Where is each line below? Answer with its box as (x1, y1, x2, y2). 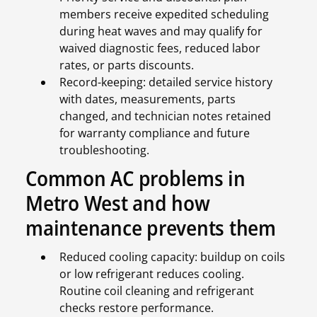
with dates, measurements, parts (59, 91, 236, 108)
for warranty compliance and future (59, 125, 250, 142)
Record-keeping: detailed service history (59, 74, 272, 91)
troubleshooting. (59, 142, 149, 158)
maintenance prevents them (25, 213, 277, 243)
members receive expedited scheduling (59, 6, 269, 23)
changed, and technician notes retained (59, 108, 271, 125)
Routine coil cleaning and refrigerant (59, 283, 254, 299)
